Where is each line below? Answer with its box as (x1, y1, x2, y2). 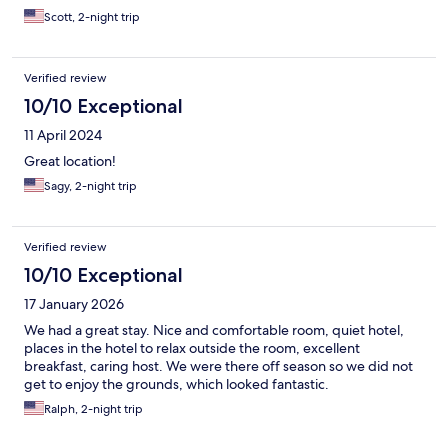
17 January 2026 (24, 295, 124, 314)
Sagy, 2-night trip (44, 178, 137, 195)
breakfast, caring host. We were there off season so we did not (24, 357, 413, 376)
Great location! (24, 152, 116, 171)
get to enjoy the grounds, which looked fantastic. (24, 375, 329, 394)
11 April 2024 (24, 126, 102, 145)
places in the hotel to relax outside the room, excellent (24, 339, 360, 358)
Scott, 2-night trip (44, 9, 140, 26)
